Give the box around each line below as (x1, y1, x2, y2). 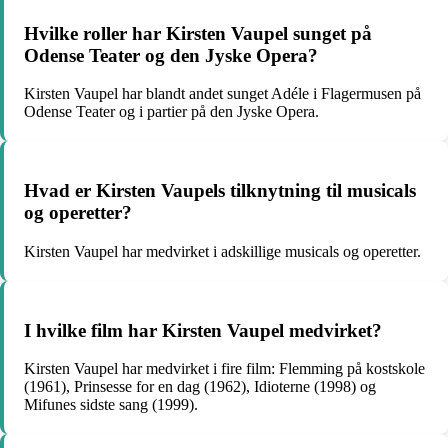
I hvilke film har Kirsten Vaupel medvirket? (24, 319, 382, 341)
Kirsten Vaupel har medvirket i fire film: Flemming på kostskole (24, 360, 425, 378)
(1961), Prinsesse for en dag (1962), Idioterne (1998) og (24, 378, 376, 396)
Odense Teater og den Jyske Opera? (24, 44, 318, 66)
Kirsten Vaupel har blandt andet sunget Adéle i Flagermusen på (24, 85, 421, 103)
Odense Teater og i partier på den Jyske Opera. (24, 103, 319, 121)
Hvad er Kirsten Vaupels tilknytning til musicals (24, 180, 416, 202)
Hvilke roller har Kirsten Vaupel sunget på (24, 22, 372, 44)
